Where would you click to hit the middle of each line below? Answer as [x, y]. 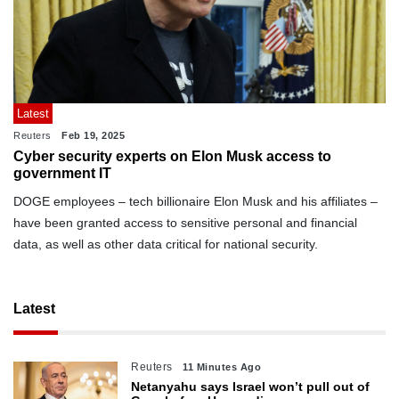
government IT [62, 173]
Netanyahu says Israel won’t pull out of [251, 386]
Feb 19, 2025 [93, 135]
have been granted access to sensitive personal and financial [185, 222]
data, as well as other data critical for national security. [166, 244]
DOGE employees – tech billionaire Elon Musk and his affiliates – [195, 201]
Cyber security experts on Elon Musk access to [172, 156]
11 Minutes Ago [222, 366]
